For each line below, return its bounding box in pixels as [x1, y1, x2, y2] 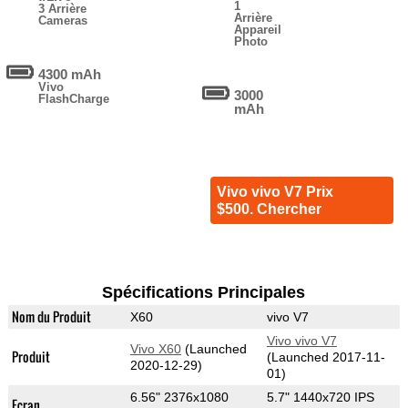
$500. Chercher [216, 201, 321, 218]
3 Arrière [38, 2, 87, 16]
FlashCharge [38, 92, 110, 107]
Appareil [234, 23, 282, 37]
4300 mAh [38, 66, 102, 83]
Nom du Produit [11, 307, 91, 327]
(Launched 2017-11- [266, 350, 385, 365]
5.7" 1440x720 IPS [266, 390, 374, 405]
